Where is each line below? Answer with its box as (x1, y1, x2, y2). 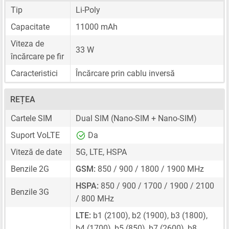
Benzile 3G (11, 187, 49, 197)
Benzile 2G (11, 164, 49, 174)
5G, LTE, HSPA (76, 147, 127, 157)
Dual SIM (76, 113, 109, 123)
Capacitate (11, 21, 50, 32)
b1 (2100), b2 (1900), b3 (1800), (91, 210, 208, 220)
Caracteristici (11, 68, 58, 78)
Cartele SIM (11, 113, 52, 123)
